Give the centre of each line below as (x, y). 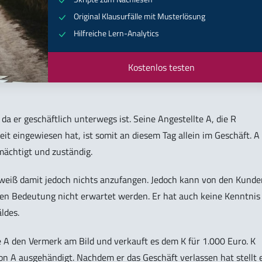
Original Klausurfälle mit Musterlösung (139, 17)
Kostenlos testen (161, 67)
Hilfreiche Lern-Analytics (116, 34)
